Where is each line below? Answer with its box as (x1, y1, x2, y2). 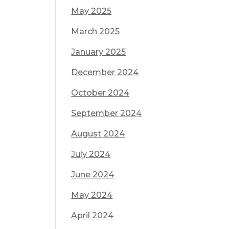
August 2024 (71, 129, 125, 139)
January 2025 (71, 47, 126, 57)
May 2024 (71, 190, 113, 200)
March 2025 (71, 27, 120, 36)
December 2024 (71, 67, 139, 77)
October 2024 (71, 88, 130, 98)
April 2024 (71, 211, 114, 220)
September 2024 (71, 108, 142, 118)
